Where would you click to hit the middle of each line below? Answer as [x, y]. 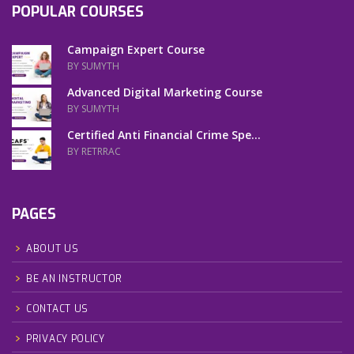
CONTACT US [57, 309]
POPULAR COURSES [78, 11]
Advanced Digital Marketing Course [165, 92]
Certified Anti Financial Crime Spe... [164, 134]
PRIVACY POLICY [66, 339]
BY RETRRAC [94, 151]
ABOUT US [53, 249]
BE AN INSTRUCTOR [75, 279]
